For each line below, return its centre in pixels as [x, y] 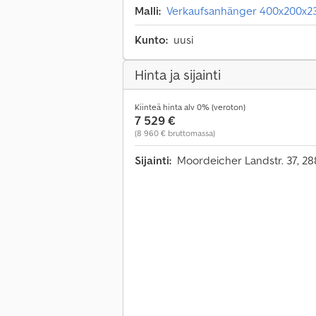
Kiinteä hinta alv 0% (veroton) [190, 107]
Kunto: [151, 40]
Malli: [148, 11]
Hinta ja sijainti [178, 75]
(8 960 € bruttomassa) [175, 133]
